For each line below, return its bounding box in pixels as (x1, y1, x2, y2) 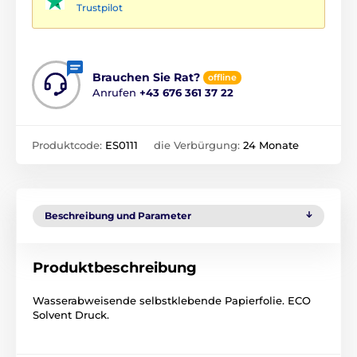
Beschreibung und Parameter (45, 210, 191, 222)
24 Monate (243, 139, 299, 152)
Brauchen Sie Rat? (92, 70, 200, 85)
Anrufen (92, 86, 139, 100)
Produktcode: (32, 139, 105, 152)
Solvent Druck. (33, 308, 109, 322)
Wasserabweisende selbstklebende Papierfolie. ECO (33, 294, 311, 308)
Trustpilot (76, 2, 123, 14)
